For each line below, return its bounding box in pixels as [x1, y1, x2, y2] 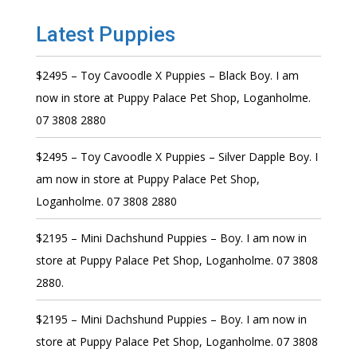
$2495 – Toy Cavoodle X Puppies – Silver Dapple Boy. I [35, 149, 318, 165]
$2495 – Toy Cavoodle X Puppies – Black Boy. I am [35, 68, 299, 84]
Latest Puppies [35, 22, 175, 47]
